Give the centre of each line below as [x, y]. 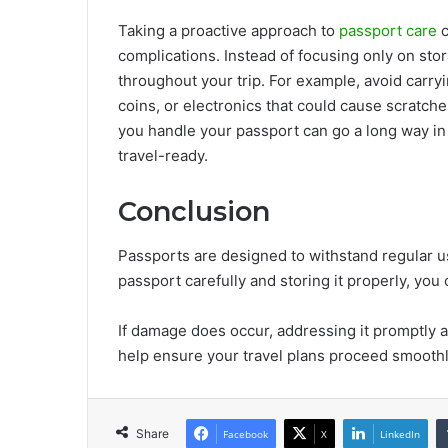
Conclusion [194, 211]
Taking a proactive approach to [228, 30]
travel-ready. [165, 155]
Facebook [245, 434]
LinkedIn [400, 434]
